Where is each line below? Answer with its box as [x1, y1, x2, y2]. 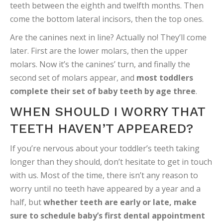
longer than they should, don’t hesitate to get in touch [10, 156, 212, 167]
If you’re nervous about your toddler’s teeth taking [10, 143, 200, 154]
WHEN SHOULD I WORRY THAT [10, 104, 205, 119]
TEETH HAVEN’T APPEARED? [10, 121, 193, 136]
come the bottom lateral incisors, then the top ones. [10, 13, 204, 24]
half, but [10, 197, 43, 208]
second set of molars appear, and [10, 72, 136, 83]
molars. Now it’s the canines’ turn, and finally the [10, 59, 190, 70]
